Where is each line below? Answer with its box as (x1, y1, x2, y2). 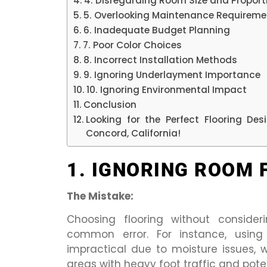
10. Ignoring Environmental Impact (86, 83, 247, 96)
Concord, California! (86, 126, 181, 139)
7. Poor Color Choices (83, 38, 182, 51)
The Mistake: (67, 188, 133, 203)
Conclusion (83, 98, 137, 111)
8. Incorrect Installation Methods (83, 53, 238, 66)
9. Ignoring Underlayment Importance (83, 68, 261, 81)
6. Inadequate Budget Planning (83, 23, 231, 36)
